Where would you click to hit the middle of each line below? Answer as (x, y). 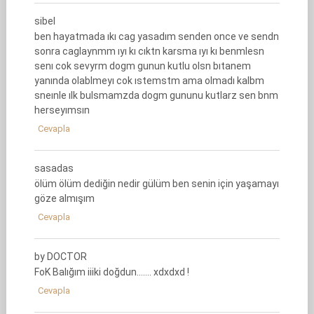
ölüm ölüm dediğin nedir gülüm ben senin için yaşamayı (156, 184)
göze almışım (64, 198)
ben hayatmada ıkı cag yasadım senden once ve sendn (156, 36)
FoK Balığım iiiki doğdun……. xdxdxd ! (111, 272)
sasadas (54, 168)
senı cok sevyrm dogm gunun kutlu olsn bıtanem (142, 66)
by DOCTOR (60, 257)
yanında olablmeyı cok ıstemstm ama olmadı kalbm (149, 81)
